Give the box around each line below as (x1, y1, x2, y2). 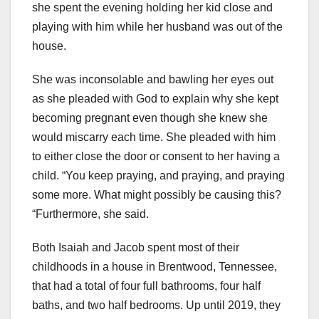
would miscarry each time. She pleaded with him (32, 131, 276, 144)
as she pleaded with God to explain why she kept (32, 93, 278, 105)
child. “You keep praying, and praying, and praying (32, 169, 285, 182)
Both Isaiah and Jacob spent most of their (32, 241, 239, 254)
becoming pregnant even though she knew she (32, 112, 268, 125)
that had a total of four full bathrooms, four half (32, 280, 261, 293)
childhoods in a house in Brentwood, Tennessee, (32, 261, 277, 273)
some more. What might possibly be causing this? (32, 189, 281, 202)
